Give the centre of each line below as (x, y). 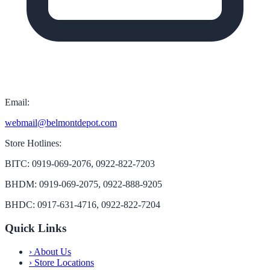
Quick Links (36, 228)
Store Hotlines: (33, 143)
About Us (52, 251)
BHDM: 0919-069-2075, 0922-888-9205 (83, 184)
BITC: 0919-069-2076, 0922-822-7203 (80, 164)
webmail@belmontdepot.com (61, 123)
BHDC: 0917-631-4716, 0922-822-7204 (83, 205)
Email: (17, 102)
